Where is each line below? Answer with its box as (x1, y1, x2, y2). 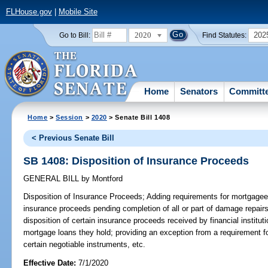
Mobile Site (58, 7, 98, 17)
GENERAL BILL (23, 174, 82, 184)
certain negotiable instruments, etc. (23, 240, 146, 249)
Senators (180, 86, 218, 96)
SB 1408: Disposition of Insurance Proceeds (23, 154, 249, 167)
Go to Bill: (59, 31, 90, 39)
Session (56, 113, 84, 121)
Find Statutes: (202, 31, 247, 39)
